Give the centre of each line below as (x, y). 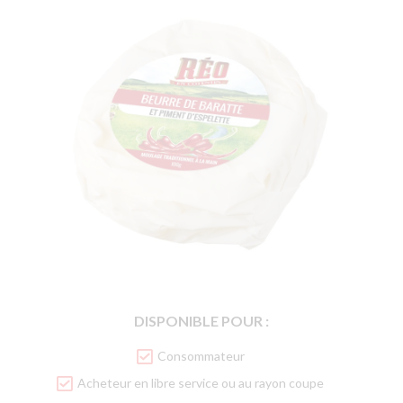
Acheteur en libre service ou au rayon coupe (201, 382)
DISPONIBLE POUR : (201, 320)
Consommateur (201, 355)
